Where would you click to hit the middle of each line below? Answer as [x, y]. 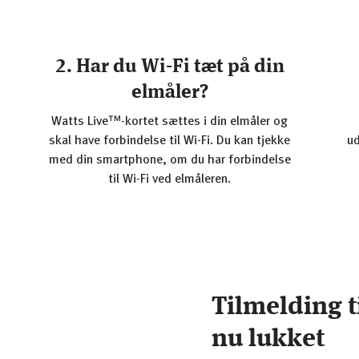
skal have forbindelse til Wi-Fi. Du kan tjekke [170, 141]
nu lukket [268, 340]
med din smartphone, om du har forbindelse [169, 160]
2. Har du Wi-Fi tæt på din [169, 67]
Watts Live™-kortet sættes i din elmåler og [170, 122]
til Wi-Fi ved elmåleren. [170, 179]
